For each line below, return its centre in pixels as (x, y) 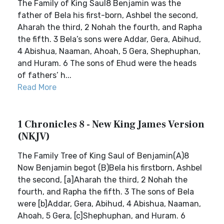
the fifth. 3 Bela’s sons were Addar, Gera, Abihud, (109, 39)
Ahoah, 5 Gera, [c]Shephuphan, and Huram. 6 (101, 216)
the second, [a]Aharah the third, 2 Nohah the (102, 180)
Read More (37, 87)
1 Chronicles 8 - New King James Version (111, 124)
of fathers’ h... (44, 75)
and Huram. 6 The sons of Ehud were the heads (107, 63)
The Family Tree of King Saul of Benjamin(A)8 (103, 156)
